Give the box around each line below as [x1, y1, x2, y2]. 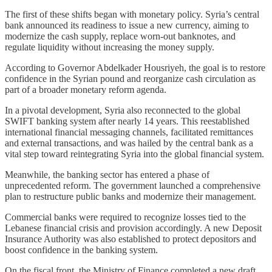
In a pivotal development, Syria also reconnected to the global [5, 105, 240, 116]
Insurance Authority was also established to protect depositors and [5, 234, 256, 245]
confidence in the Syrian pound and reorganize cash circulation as [5, 73, 256, 84]
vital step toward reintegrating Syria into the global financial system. [5, 149, 264, 160]
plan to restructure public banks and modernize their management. [5, 191, 256, 202]
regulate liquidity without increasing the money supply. [5, 42, 214, 53]
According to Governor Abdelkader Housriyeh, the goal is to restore [5, 63, 265, 73]
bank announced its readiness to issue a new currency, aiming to [5, 20, 249, 31]
